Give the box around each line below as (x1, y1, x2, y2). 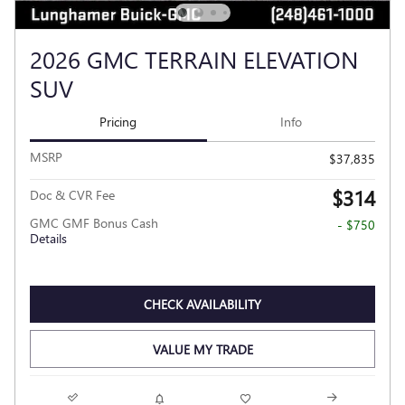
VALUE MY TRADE (152, 340, 253, 358)
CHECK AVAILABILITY (144, 296, 261, 314)
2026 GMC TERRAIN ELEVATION (30, 42, 358, 76)
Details (30, 229, 67, 247)
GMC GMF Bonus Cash (30, 213, 158, 231)
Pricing (99, 113, 137, 131)
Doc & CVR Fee (30, 185, 115, 203)
